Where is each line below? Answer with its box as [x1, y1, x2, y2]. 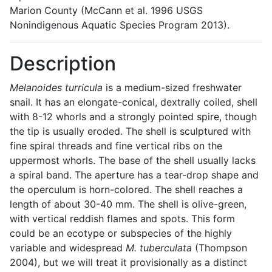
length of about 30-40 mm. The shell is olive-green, [10, 197, 246, 210]
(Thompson [192, 241, 247, 254]
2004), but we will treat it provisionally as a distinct [10, 256, 247, 268]
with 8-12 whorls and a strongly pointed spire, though [10, 110, 257, 123]
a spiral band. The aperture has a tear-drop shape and [10, 168, 259, 181]
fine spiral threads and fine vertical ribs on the [10, 139, 222, 152]
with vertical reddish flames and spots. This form [10, 212, 235, 225]
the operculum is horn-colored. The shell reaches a [10, 183, 243, 195]
